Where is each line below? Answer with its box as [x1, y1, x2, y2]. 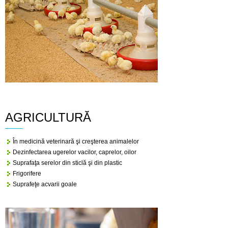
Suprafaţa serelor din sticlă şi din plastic [13, 159, 122, 166]
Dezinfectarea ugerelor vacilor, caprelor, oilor [13, 149, 136, 156]
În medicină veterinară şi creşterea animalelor [13, 138, 139, 145]
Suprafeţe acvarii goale [13, 181, 77, 188]
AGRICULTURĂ [5, 110, 91, 124]
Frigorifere [13, 170, 41, 177]
